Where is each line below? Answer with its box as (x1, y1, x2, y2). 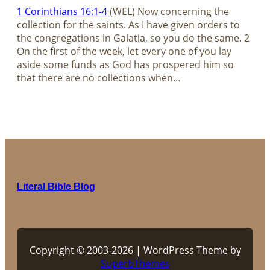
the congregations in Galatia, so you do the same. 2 (17, 31, 250, 45)
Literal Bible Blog (17, 181, 95, 192)
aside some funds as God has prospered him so (17, 58, 234, 72)
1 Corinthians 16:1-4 (17, 5, 107, 19)
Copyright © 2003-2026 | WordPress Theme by (29, 243, 241, 257)
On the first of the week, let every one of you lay (17, 45, 231, 58)
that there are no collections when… (17, 71, 181, 85)
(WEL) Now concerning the (107, 5, 229, 19)
